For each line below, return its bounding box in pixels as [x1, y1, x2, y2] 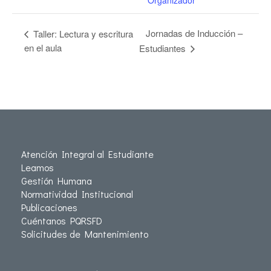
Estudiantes [139, 42, 189, 55]
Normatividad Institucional [21, 188, 133, 201]
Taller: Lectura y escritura [31, 27, 133, 40]
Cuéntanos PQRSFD [21, 214, 102, 227]
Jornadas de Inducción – [146, 27, 243, 40]
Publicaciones [21, 201, 77, 214]
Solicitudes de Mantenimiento [21, 227, 148, 241]
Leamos [21, 161, 54, 174]
